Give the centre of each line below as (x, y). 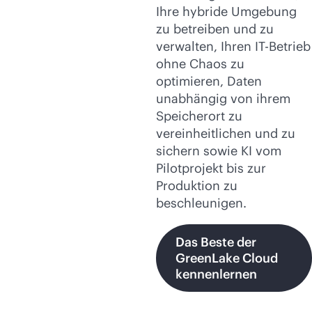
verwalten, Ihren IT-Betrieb (233, 46)
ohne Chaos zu (200, 64)
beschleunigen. (201, 203)
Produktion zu (197, 186)
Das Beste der (216, 242)
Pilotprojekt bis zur (211, 168)
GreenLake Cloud (227, 258)
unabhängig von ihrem (223, 99)
